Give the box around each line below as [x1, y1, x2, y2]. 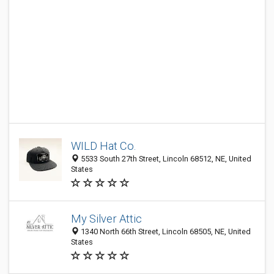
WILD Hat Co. [71, 139, 136, 152]
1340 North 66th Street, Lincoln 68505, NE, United [79, 227, 251, 236]
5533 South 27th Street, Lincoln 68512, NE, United [79, 154, 251, 163]
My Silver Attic [71, 212, 142, 225]
